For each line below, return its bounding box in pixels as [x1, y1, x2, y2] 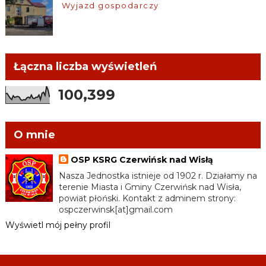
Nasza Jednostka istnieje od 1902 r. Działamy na [59, 170, 258, 181]
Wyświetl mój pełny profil [5, 220, 110, 230]
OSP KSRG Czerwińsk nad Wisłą [71, 154, 214, 165]
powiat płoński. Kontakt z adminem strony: [59, 193, 236, 204]
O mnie [13, 128, 55, 141]
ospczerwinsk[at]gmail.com [59, 204, 173, 215]
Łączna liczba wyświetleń [13, 60, 157, 73]
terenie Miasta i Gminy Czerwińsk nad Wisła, [59, 182, 242, 192]
